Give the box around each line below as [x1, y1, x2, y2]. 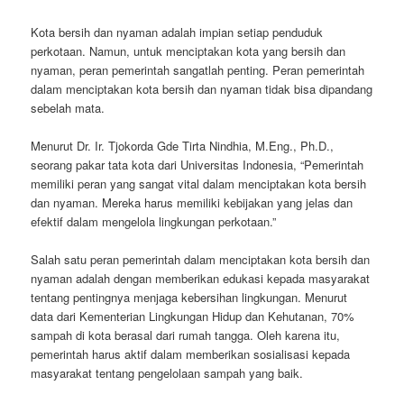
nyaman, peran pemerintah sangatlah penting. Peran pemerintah [31, 60, 365, 78]
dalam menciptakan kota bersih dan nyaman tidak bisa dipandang [31, 79, 373, 97]
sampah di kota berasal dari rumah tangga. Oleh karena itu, [31, 326, 341, 344]
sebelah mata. [31, 98, 106, 116]
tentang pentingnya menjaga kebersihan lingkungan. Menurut [31, 288, 348, 306]
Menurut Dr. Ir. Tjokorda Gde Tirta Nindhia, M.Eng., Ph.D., [31, 136, 335, 154]
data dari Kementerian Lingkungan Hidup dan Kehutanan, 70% [31, 307, 355, 325]
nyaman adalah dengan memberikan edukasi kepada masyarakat [31, 269, 371, 287]
